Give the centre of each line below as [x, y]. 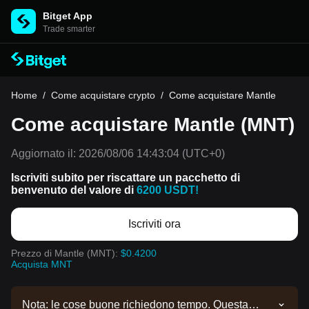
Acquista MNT [42, 264]
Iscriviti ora [154, 224]
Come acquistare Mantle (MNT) [153, 124]
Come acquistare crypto [103, 95]
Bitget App [68, 16]
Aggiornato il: [43, 153]
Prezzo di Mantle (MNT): [66, 253]
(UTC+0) [202, 153]
